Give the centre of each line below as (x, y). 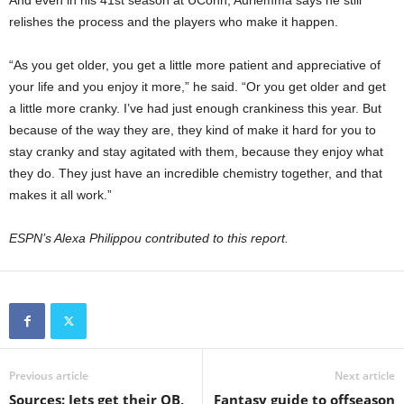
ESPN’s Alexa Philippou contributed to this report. (149, 239)
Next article (365, 376)
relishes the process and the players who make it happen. (174, 22)
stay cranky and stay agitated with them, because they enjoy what (196, 152)
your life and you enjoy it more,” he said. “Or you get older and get (197, 87)
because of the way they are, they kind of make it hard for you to (193, 130)
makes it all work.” (60, 195)
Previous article (49, 376)
